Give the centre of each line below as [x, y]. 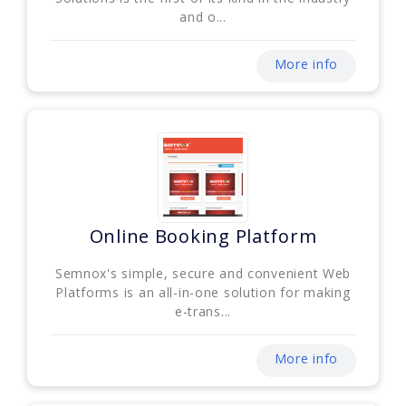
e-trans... [203, 311]
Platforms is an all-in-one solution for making [203, 292]
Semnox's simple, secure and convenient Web [203, 273]
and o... [203, 16]
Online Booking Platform [203, 236]
